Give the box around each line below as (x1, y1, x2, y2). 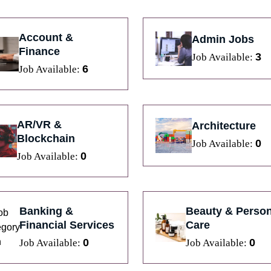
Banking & (19, 205, 73, 218)
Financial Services (19, 219, 114, 232)
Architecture (191, 120, 256, 132)
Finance (18, 45, 60, 58)
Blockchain (16, 132, 75, 145)
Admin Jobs (191, 33, 254, 45)
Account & (18, 31, 73, 44)
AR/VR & (16, 118, 62, 131)
